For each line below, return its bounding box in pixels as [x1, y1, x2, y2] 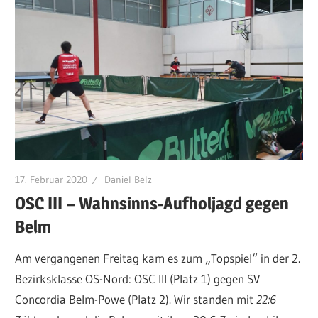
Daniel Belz [104, 172, 153, 186]
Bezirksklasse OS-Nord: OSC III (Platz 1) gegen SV [15, 271, 261, 287]
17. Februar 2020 [15, 172, 88, 186]
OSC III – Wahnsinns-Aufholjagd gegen [15, 192, 290, 214]
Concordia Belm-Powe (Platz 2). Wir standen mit [15, 292, 257, 307]
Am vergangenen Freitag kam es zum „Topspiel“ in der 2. [15, 251, 301, 266]
